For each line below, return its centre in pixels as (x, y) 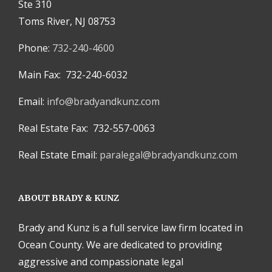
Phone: (35, 48)
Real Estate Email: (59, 155)
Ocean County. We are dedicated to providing (120, 245)
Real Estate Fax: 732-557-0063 (87, 128)
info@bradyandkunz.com (103, 102)
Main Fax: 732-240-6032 (73, 75)
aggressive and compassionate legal (101, 262)
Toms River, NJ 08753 (67, 22)
